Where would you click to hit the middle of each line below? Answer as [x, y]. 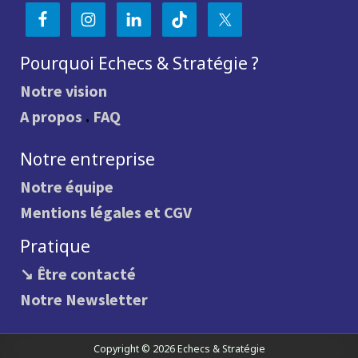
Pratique [56, 246]
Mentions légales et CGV [106, 212]
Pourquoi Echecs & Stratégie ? [140, 63]
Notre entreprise [88, 159]
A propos [52, 116]
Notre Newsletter [84, 299]
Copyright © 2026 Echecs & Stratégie [179, 348]
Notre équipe [67, 186]
